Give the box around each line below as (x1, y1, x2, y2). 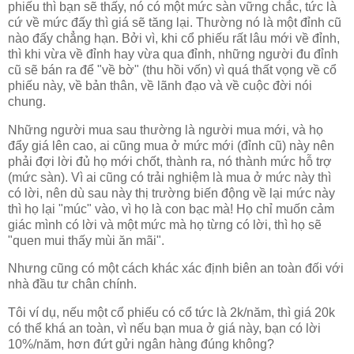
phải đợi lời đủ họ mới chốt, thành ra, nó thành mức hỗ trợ (8, 154, 332, 168)
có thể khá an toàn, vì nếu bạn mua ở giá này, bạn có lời (8, 322, 321, 336)
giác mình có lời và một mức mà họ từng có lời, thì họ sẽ (8, 217, 322, 232)
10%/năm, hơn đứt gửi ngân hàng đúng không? (8, 337, 274, 352)
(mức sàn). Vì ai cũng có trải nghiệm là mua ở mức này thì (8, 170, 331, 184)
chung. (8, 94, 46, 108)
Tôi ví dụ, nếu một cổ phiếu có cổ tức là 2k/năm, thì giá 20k (8, 306, 335, 320)
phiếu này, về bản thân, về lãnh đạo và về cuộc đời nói (8, 78, 312, 92)
